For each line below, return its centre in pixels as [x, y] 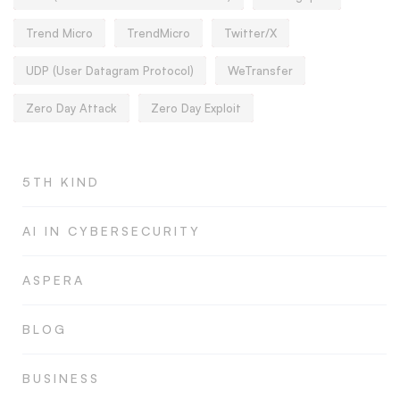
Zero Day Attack [71, 108]
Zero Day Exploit [196, 108]
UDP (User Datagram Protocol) [110, 71]
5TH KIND [61, 182]
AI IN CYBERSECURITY [112, 231]
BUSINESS [61, 379]
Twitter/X [250, 33]
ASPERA [54, 280]
